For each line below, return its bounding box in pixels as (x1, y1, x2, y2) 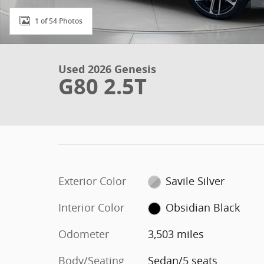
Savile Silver (166, 174, 225, 188)
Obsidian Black (166, 200, 240, 214)
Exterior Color (58, 174, 126, 188)
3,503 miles (147, 227, 204, 241)
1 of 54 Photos (35, 16, 82, 25)
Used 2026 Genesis (58, 62, 156, 77)
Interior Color (58, 200, 124, 214)
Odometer (58, 227, 109, 241)
